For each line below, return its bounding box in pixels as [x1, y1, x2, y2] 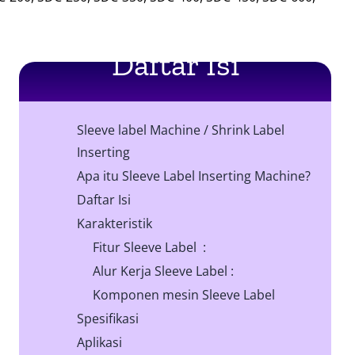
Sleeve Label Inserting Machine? [122, 167, 311, 185]
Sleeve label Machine [77, 121, 201, 139]
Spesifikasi [77, 310, 139, 328]
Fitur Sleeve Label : [93, 239, 207, 257]
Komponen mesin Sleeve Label [93, 286, 276, 304]
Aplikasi [77, 334, 123, 352]
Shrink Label [212, 121, 285, 139]
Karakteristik [77, 215, 153, 233]
